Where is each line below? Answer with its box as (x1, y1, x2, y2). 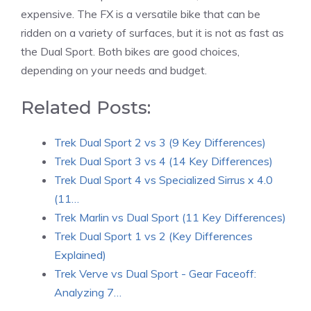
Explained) (54, 247, 106, 262)
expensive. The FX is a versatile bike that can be (21, 6, 260, 21)
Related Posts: (21, 96, 151, 119)
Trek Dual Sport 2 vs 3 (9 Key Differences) (54, 135, 266, 149)
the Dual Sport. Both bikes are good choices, (21, 44, 239, 58)
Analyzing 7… (54, 285, 121, 299)
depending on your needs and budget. (21, 62, 207, 77)
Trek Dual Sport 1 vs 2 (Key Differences (54, 228, 253, 243)
